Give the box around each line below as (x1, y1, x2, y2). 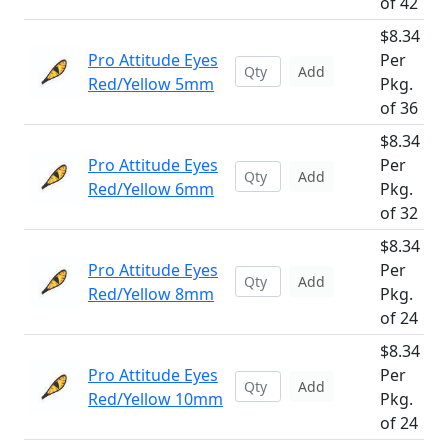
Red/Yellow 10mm (88, 388, 223, 410)
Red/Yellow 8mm (88, 283, 214, 305)
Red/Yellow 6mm (88, 178, 214, 200)
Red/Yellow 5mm (88, 73, 214, 95)
